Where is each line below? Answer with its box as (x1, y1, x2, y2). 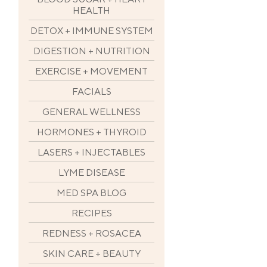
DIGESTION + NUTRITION (33, 45, 150, 57)
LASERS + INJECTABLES (38, 147, 145, 159)
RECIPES (71, 207, 112, 219)
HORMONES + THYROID (36, 126, 147, 138)
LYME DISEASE (58, 167, 125, 179)
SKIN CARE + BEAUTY (42, 248, 141, 260)
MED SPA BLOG (57, 187, 126, 199)
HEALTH (73, 5, 110, 17)
